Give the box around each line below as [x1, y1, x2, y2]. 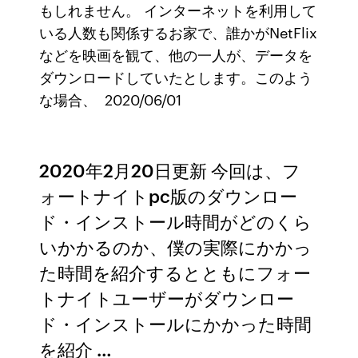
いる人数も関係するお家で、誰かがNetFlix [39, 22, 318, 42]
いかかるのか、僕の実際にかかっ [39, 234, 312, 259]
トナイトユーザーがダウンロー [39, 285, 295, 310]
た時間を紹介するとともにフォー [39, 260, 312, 284]
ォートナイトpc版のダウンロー [39, 183, 298, 208]
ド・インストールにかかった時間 [39, 311, 312, 336]
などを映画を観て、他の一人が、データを [39, 44, 313, 65]
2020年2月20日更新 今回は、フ [39, 157, 301, 182]
